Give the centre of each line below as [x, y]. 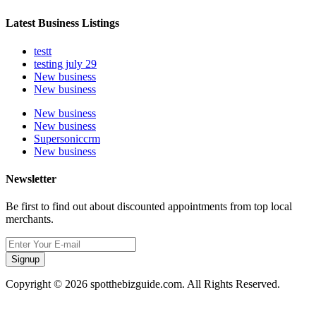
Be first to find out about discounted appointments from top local [149, 207]
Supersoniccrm [67, 138]
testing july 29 [65, 63]
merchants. [30, 219]
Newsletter [31, 178]
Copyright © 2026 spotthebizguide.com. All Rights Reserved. [143, 284]
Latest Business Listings [62, 23]
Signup [25, 260]
